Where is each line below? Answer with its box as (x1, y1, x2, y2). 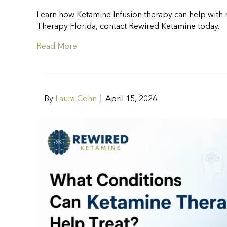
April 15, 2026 (105, 95, 157, 104)
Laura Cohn (55, 95, 97, 104)
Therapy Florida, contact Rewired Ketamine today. (36, 23, 219, 31)
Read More (36, 43, 77, 51)
